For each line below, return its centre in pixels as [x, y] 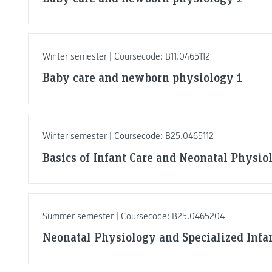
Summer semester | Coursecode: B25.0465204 [133, 216]
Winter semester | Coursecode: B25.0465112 [128, 136]
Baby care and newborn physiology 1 [142, 77]
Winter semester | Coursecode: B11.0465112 [126, 56]
